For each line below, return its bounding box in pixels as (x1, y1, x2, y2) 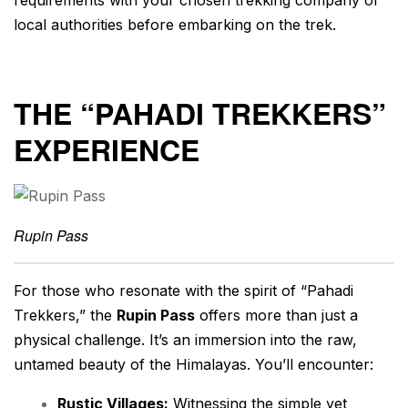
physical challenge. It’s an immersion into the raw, (14, 330, 357, 349)
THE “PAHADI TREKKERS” (14, 91, 386, 134)
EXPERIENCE (14, 127, 199, 170)
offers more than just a (195, 305, 358, 324)
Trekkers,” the (14, 305, 117, 324)
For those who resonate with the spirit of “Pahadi (14, 280, 353, 300)
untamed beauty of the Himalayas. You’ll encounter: (14, 354, 373, 373)
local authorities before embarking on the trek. (14, 15, 336, 34)
